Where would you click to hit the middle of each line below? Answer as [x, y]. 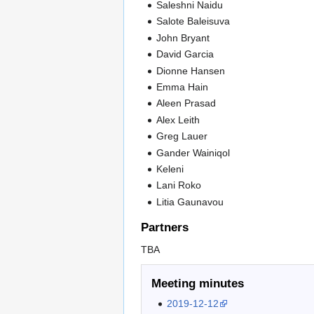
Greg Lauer [182, 136]
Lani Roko [179, 185]
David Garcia [185, 54]
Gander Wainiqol [193, 152]
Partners [165, 228]
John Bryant [183, 37]
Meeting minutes [198, 283]
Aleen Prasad [186, 103]
